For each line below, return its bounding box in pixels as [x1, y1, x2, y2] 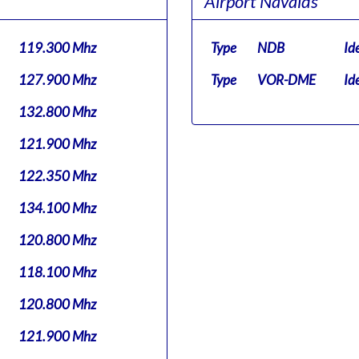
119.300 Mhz [18, 39, 96, 56]
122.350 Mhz [18, 167, 96, 184]
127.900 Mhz [18, 71, 96, 88]
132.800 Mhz [18, 103, 96, 120]
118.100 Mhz [18, 264, 96, 280]
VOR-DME [257, 71, 316, 88]
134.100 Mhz [18, 200, 96, 216]
